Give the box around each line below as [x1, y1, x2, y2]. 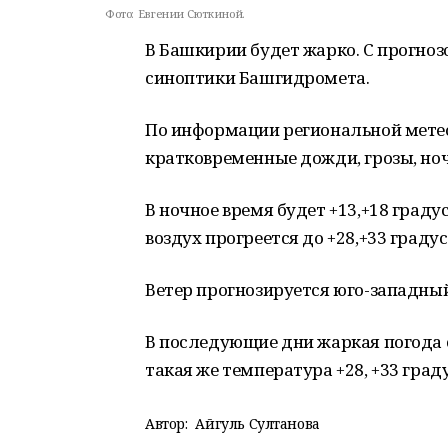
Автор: [145, 414, 188, 433]
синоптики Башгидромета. [145, 66, 370, 89]
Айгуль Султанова [195, 414, 320, 433]
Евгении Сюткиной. [137, 6, 245, 21]
